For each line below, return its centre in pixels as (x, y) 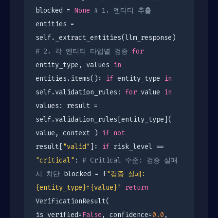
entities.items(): (71, 79)
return (137, 188)
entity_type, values (74, 65)
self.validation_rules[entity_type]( (104, 119)
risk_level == (137, 147)
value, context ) (69, 133)
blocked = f (83, 174)
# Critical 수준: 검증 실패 (130, 160)
